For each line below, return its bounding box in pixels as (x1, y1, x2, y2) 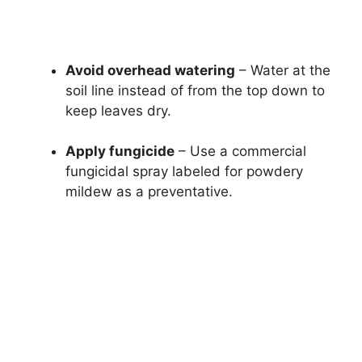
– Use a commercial (175, 143, 306, 160)
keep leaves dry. (65, 102, 171, 119)
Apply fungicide (65, 143, 175, 160)
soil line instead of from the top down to (65, 82, 325, 99)
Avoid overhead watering (65, 61, 235, 78)
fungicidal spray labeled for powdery (65, 163, 303, 180)
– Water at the (235, 61, 330, 78)
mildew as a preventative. (65, 183, 233, 200)
